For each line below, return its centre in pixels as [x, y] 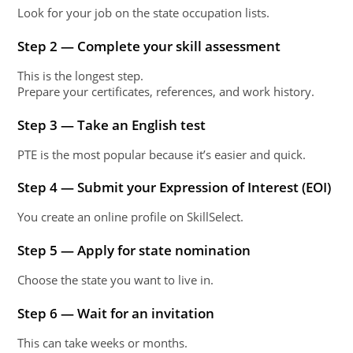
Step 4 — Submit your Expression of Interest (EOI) [175, 187]
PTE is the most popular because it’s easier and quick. [162, 154]
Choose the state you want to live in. [116, 279]
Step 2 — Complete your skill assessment [149, 46]
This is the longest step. [81, 76]
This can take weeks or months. [103, 342]
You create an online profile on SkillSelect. [131, 217]
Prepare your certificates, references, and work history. [166, 92]
